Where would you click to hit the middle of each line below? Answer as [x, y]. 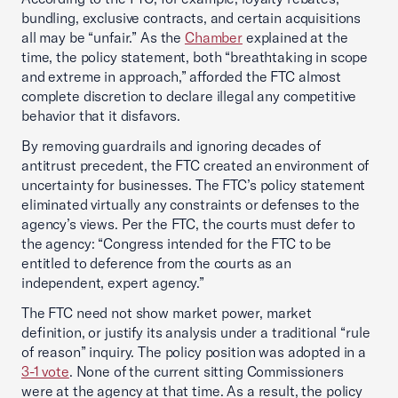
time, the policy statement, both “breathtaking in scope [195, 57]
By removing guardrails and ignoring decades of [171, 146]
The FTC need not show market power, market [167, 313]
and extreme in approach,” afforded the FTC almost [181, 76]
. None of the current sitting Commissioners [206, 371]
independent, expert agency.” [113, 283]
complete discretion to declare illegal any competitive [189, 96]
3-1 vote [45, 371]
